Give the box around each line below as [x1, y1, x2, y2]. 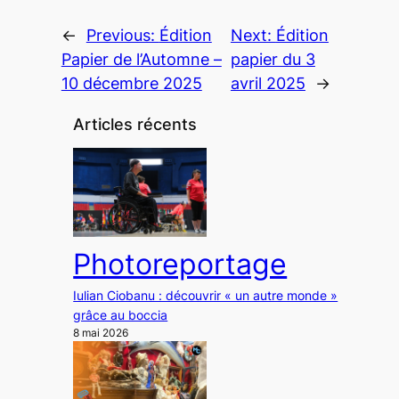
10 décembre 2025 [61, 73, 202, 93]
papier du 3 [230, 49, 315, 69]
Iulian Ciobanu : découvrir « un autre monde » [73, 288, 338, 304]
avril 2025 [230, 73, 305, 93]
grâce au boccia [73, 307, 168, 323]
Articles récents [73, 115, 198, 134]
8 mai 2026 [73, 327, 129, 340]
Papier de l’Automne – [61, 49, 222, 69]
